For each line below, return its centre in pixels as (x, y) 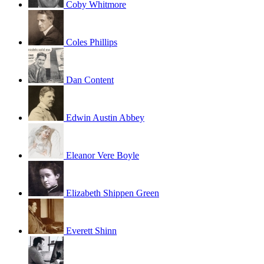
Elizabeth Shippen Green (113, 193)
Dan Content (90, 80)
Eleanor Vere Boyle (103, 155)
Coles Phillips (92, 42)
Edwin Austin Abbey (105, 117)
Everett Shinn (91, 230)
